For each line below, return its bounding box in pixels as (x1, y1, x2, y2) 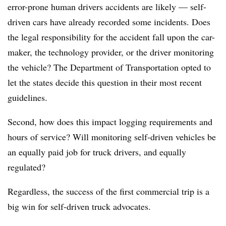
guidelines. (8, 91, 47, 103)
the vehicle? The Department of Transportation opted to (8, 61, 211, 73)
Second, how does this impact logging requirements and (8, 115, 212, 128)
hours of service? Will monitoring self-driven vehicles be (8, 130, 216, 143)
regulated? (8, 160, 48, 173)
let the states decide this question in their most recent (8, 76, 202, 88)
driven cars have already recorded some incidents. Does (8, 15, 210, 28)
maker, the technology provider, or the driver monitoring (8, 45, 214, 58)
